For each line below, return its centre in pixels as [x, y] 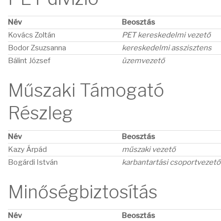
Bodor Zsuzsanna [37, 48]
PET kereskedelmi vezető [166, 35]
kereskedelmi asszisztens [167, 48]
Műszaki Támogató [86, 90]
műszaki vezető [149, 149]
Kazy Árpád [28, 149]
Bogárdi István [33, 162]
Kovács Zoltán [32, 35]
